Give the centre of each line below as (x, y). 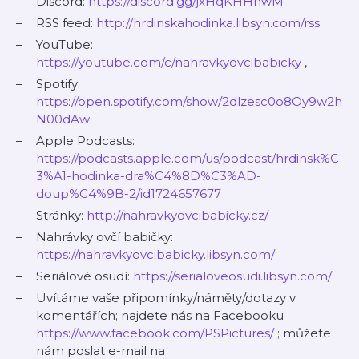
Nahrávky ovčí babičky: (105, 237)
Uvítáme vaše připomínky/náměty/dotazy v (166, 298)
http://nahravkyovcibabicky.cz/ (177, 215)
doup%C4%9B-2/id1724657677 (129, 194)
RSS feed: (66, 23)
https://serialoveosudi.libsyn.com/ (232, 276)
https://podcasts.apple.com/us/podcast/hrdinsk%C (188, 158)
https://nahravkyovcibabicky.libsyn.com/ (155, 254)
